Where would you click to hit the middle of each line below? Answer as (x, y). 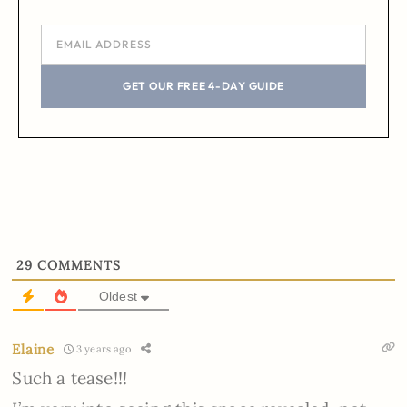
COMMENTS (77, 265)
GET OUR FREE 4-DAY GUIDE (203, 85)
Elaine (33, 349)
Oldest (118, 296)
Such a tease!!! (70, 377)
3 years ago (102, 349)
